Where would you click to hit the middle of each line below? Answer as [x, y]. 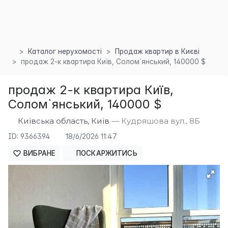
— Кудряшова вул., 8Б [155, 121]
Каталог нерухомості [65, 51]
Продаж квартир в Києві [157, 51]
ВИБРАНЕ [39, 153]
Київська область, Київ [64, 121]
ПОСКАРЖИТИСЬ [106, 153]
